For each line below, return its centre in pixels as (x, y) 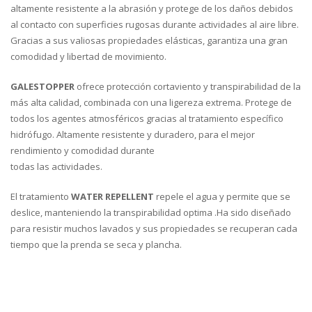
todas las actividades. (56, 167)
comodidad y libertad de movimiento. (88, 57)
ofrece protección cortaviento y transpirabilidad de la (188, 87)
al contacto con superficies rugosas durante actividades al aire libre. (155, 25)
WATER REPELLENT (112, 197)
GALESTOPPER (42, 87)
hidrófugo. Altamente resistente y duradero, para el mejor (133, 135)
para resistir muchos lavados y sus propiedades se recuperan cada (154, 229)
